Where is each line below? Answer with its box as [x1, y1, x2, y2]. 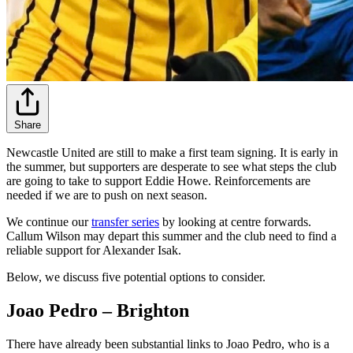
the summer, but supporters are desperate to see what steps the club [6, 159, 336, 173]
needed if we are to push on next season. [6, 188, 207, 202]
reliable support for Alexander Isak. [6, 243, 181, 257]
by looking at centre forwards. [159, 214, 311, 229]
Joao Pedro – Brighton [6, 299, 189, 321]
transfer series [91, 214, 159, 229]
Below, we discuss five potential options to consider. [6, 269, 266, 284]
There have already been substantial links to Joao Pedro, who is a [6, 336, 329, 351]
